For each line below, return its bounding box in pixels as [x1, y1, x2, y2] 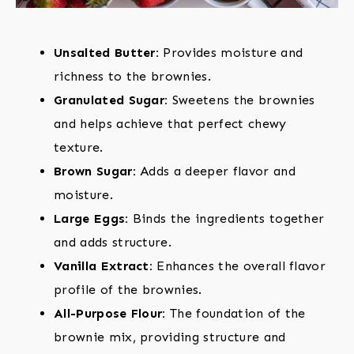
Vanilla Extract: [54, 258, 153, 274]
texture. [54, 140, 104, 156]
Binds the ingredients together [128, 211, 325, 227]
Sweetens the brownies [168, 92, 315, 108]
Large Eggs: [54, 211, 129, 227]
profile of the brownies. [54, 282, 202, 298]
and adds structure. [54, 235, 172, 250]
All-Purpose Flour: [54, 306, 166, 322]
